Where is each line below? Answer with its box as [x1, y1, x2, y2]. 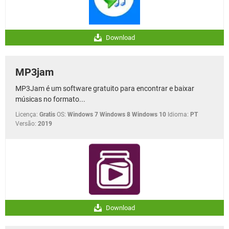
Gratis [39, 111, 55, 119]
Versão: [15, 120, 36, 128]
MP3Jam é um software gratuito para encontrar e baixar [15, 84, 194, 93]
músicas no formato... [15, 95, 85, 104]
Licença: [15, 111, 38, 119]
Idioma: [168, 111, 189, 119]
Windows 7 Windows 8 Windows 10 [67, 111, 166, 119]
